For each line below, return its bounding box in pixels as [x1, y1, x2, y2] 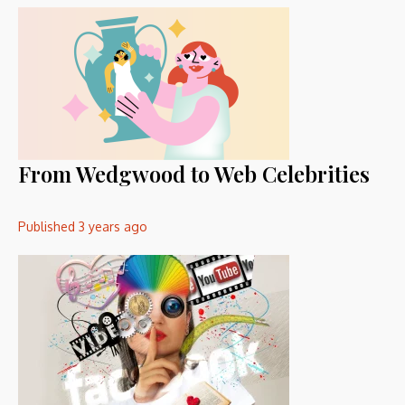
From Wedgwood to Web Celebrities [18, 159, 370, 188]
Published [18, 219, 79, 234]
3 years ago [79, 219, 147, 234]
